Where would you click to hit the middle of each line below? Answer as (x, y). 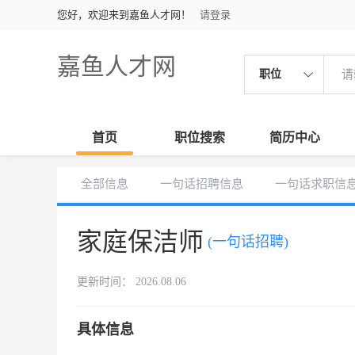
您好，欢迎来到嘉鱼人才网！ (124, 15)
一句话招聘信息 (202, 184)
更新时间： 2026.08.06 (132, 282)
